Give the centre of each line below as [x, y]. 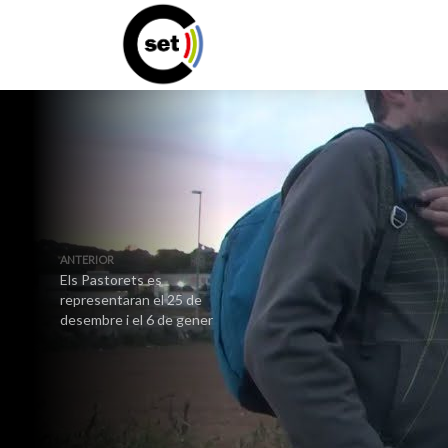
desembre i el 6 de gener [136, 319]
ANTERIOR [87, 259]
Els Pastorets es [111, 279]
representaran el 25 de [131, 299]
